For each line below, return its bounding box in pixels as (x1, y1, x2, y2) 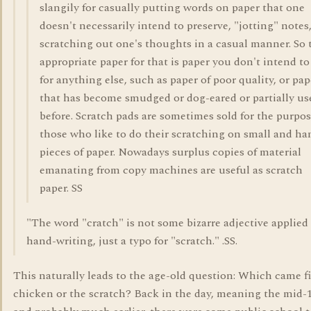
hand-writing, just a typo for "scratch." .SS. (26, 233, 237, 249)
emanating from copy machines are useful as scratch (40, 162, 303, 178)
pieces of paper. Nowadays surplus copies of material (40, 144, 301, 160)
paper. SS (40, 180, 83, 196)
